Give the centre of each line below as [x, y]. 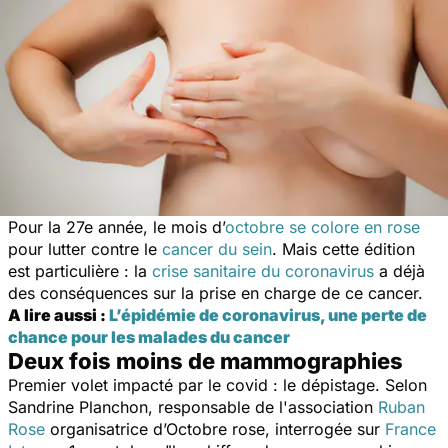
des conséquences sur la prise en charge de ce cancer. [215, 292]
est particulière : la [80, 270]
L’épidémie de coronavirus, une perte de [268, 314]
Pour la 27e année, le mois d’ [116, 226]
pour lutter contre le [85, 248]
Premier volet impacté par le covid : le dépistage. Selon [217, 384]
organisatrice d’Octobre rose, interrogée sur [215, 428]
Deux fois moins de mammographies [205, 360]
